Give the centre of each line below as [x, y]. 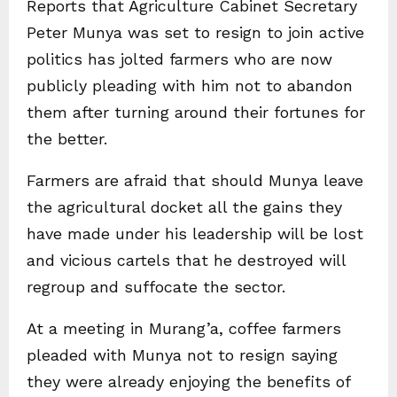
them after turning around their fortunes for [196, 113]
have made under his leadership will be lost [195, 234]
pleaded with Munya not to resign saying [182, 355]
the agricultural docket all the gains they [184, 207]
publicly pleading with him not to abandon [190, 86]
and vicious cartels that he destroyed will [186, 261]
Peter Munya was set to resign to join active [195, 33]
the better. [67, 139]
